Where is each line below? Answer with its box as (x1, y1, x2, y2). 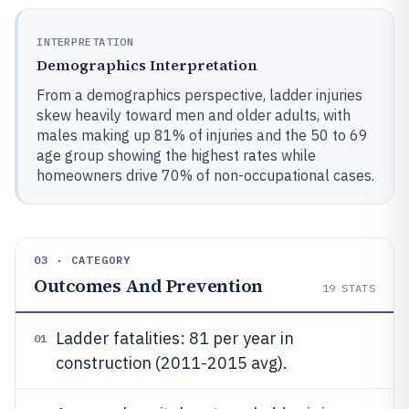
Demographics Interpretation (37, 55, 257, 75)
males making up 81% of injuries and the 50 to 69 (37, 126, 368, 144)
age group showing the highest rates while (37, 146, 316, 164)
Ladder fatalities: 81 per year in (56, 328, 294, 349)
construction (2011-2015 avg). (56, 352, 288, 373)
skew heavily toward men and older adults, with (37, 106, 351, 124)
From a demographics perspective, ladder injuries (37, 86, 362, 104)
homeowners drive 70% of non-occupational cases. (37, 166, 374, 184)
